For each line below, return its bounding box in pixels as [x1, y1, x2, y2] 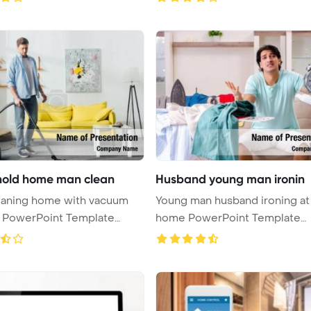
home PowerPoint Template [155, 210, 188, 225]
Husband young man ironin [155, 171, 305, 187]
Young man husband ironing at [155, 193, 310, 208]
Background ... [155, 228, 227, 242]
